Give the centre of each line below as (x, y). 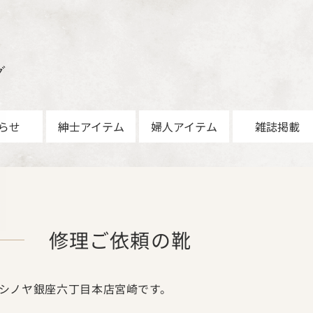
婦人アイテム (184, 126)
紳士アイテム (91, 126)
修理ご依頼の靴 (120, 240)
